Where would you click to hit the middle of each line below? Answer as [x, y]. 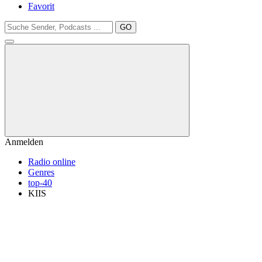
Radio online [52, 162]
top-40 [40, 183]
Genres [41, 172]
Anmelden [24, 142]
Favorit [41, 6]
